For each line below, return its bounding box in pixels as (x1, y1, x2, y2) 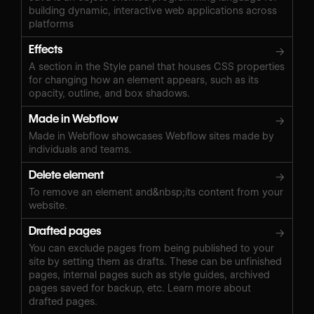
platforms (29, 18, 74, 29)
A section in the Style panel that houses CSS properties (29, 60, 285, 72)
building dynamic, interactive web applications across (29, 4, 277, 16)
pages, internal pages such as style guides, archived (29, 268, 270, 280)
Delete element (29, 168, 104, 182)
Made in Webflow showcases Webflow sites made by (29, 130, 274, 142)
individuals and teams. (29, 143, 132, 155)
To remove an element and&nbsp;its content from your (29, 186, 283, 198)
